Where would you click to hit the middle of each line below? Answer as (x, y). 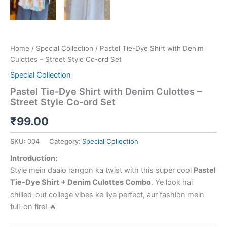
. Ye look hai (172, 183)
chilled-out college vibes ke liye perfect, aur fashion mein (107, 195)
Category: (66, 141)
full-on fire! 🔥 (33, 207)
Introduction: (34, 158)
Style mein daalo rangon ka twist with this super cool (102, 171)
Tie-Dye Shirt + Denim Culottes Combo (81, 183)
